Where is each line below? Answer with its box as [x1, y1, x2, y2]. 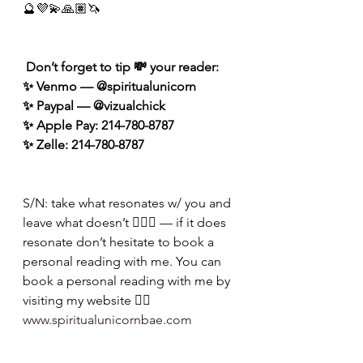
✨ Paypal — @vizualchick [23, 98, 165, 114]
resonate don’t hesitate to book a [23, 234, 217, 250]
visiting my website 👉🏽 [23, 293, 154, 309]
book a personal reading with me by [23, 273, 233, 289]
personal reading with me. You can [23, 254, 224, 270]
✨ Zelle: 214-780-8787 [23, 137, 144, 153]
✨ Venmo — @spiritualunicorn [23, 79, 196, 95]
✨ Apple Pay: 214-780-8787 [23, 117, 174, 134]
